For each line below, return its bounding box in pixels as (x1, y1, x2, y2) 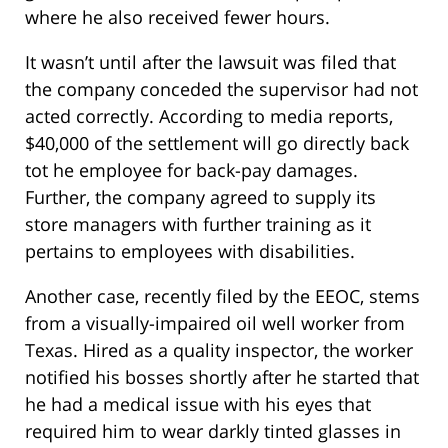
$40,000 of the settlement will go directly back (25, 131, 409, 156)
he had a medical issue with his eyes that (25, 392, 371, 417)
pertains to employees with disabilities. (25, 239, 355, 264)
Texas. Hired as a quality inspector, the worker (25, 338, 413, 363)
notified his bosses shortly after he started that (25, 365, 419, 390)
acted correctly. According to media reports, (25, 104, 393, 129)
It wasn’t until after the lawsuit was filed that (25, 50, 396, 75)
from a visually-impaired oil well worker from (25, 311, 405, 336)
